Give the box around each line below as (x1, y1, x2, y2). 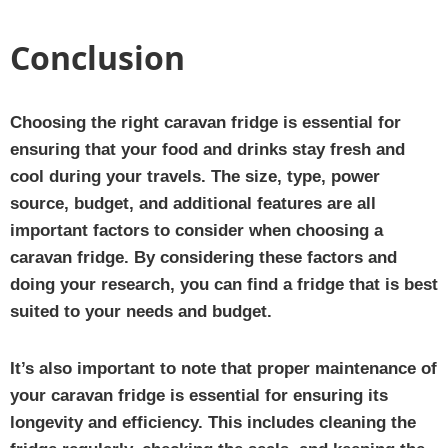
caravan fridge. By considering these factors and (10, 247, 397, 267)
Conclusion (10, 35, 185, 79)
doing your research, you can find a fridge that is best (10, 274, 438, 294)
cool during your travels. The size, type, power (10, 166, 380, 186)
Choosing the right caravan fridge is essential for (10, 112, 401, 132)
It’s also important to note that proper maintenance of (10, 358, 437, 378)
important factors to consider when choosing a (10, 220, 383, 240)
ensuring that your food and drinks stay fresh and (10, 139, 405, 159)
